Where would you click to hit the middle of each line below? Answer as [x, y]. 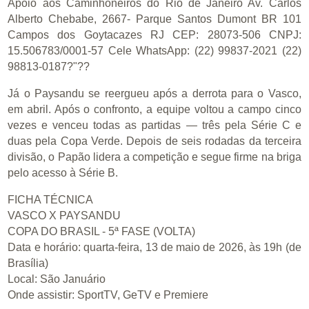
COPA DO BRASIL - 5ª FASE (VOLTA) [102, 232]
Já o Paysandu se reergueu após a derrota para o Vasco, [154, 94]
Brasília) [28, 263]
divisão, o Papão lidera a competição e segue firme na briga [154, 157]
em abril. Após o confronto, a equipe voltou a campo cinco [154, 110]
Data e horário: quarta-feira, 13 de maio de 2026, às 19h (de [154, 248]
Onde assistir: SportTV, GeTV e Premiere [108, 295]
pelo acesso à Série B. [63, 173]
